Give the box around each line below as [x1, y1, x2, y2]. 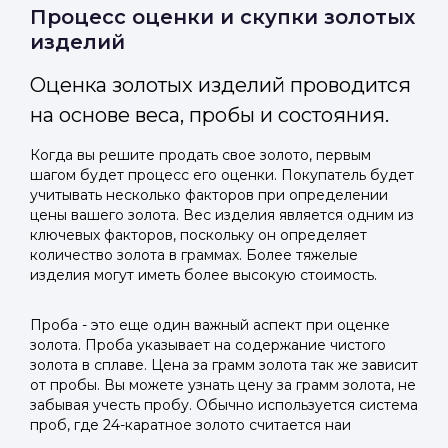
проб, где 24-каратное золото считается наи [30, 416, 351, 434]
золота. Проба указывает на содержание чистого [30, 336, 386, 354]
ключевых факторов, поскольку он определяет [30, 226, 367, 244]
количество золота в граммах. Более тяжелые [30, 246, 358, 264]
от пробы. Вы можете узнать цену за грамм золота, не [30, 376, 416, 394]
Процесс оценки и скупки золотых [30, 5, 415, 29]
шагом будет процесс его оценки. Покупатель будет [30, 166, 414, 184]
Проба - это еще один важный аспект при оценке [30, 316, 390, 334]
